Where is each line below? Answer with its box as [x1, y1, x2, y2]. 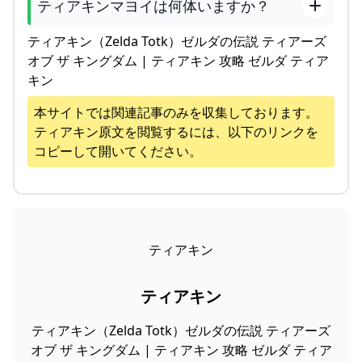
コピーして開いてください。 [34, 141, 202, 160]
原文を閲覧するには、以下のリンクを [99, 122, 318, 141]
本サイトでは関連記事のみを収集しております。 [34, 103, 318, 121]
